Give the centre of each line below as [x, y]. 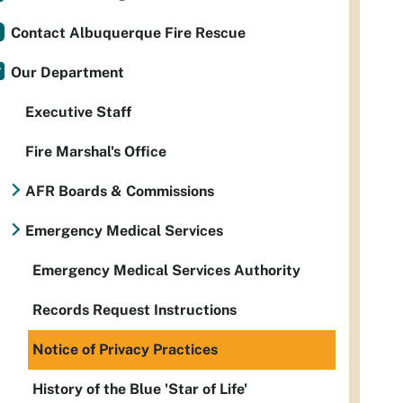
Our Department [67, 72]
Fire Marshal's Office [96, 152]
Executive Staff [78, 112]
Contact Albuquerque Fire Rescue [128, 33]
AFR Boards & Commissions [120, 191]
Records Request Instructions [134, 310]
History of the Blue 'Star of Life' [140, 389]
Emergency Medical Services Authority [166, 270]
